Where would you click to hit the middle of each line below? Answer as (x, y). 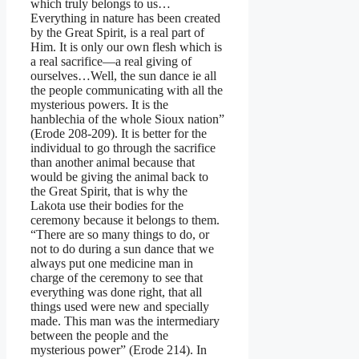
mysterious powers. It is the (99, 104)
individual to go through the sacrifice (123, 147)
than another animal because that (113, 162)
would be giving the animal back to (119, 176)
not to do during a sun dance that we (122, 248)
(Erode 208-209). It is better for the (119, 133)
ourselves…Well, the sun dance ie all (123, 75)
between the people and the (99, 335)
